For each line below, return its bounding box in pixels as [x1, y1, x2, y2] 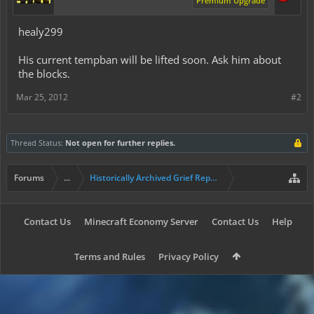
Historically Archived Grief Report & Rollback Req [90, 172, 284, 184]
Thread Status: [11, 137, 63, 148]
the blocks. [18, 67, 70, 81]
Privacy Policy [158, 250, 219, 263]
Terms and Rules [74, 250, 145, 263]
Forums [14, 172, 44, 184]
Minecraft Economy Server [84, 215, 198, 228]
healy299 [18, 25, 63, 39]
